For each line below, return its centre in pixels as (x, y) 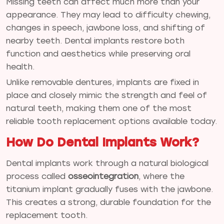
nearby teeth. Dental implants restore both (95, 40)
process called (37, 176)
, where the (161, 176)
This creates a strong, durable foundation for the (108, 202)
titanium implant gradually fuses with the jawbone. (109, 189)
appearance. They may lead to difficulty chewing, (108, 14)
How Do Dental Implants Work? (102, 142)
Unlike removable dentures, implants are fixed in (102, 82)
